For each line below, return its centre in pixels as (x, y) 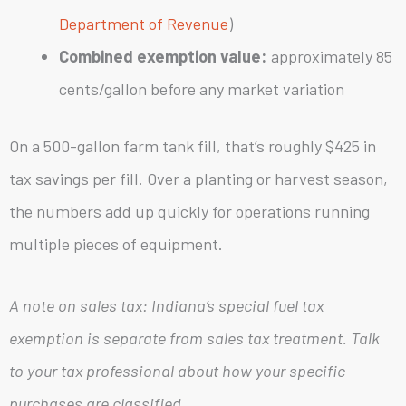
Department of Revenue (143, 23)
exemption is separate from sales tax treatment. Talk (194, 338)
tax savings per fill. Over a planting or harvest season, (198, 179)
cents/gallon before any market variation (201, 88)
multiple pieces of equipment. (116, 244)
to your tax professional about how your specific (177, 371)
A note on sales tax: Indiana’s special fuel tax (166, 306)
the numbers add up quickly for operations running (189, 212)
